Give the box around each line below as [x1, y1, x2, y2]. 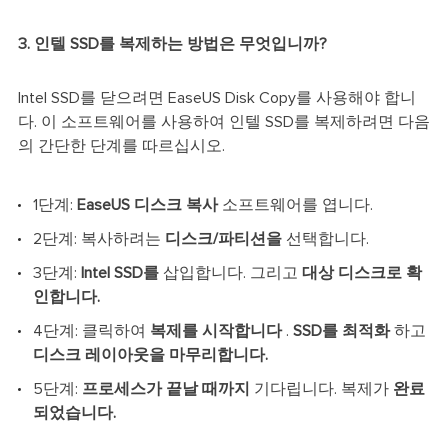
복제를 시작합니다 [149, 322, 282, 339]
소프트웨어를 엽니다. [217, 196, 373, 213]
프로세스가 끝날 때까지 [81, 380, 250, 397]
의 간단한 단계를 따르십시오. [17, 137, 225, 154]
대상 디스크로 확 [301, 264, 422, 281]
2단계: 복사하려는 [32, 230, 165, 247]
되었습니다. [32, 404, 116, 421]
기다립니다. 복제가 [249, 380, 393, 397]
